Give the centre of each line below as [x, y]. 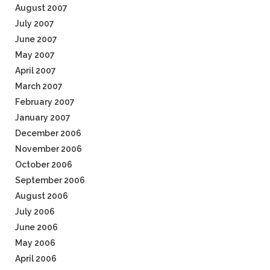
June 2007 [36, 39]
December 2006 [48, 133]
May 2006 [35, 243]
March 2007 [39, 86]
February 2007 [45, 102]
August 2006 [42, 196]
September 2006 [50, 180]
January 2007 [43, 118]
